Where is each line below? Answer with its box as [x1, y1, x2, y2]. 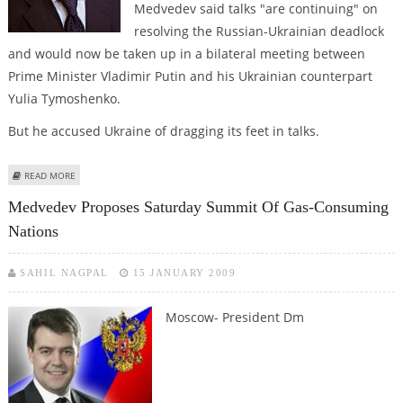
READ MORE [23, 168, 76, 182]
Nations [7, 222, 58, 241]
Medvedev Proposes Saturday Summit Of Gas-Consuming [7, 198, 389, 217]
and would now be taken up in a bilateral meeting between [7, 44, 365, 62]
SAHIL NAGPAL [20, 267, 109, 279]
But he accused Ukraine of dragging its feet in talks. [7, 121, 319, 139]
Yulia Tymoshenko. [7, 89, 121, 107]
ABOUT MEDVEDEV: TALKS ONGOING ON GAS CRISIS [75, 167, 297, 181]
